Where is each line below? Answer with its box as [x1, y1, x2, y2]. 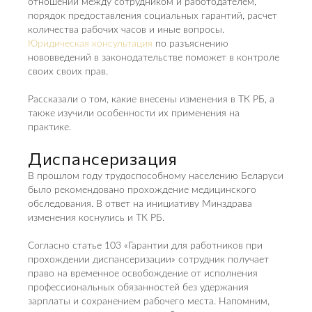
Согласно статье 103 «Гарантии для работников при [28, 241, 263, 251]
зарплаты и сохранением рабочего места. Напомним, [28, 297, 270, 306]
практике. [28, 123, 71, 132]
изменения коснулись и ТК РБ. [28, 213, 164, 223]
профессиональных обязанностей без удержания [28, 283, 249, 292]
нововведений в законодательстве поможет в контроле [28, 53, 279, 63]
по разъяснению [153, 39, 228, 49]
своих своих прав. [28, 67, 108, 77]
